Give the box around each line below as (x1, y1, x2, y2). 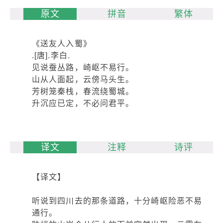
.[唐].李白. (32, 51, 70, 60)
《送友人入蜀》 (32, 39, 92, 48)
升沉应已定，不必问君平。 (32, 99, 134, 108)
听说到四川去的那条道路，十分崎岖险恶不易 (32, 197, 203, 205)
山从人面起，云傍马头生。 (32, 75, 134, 84)
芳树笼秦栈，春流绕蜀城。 (32, 87, 134, 96)
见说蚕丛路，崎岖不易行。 (32, 63, 134, 72)
